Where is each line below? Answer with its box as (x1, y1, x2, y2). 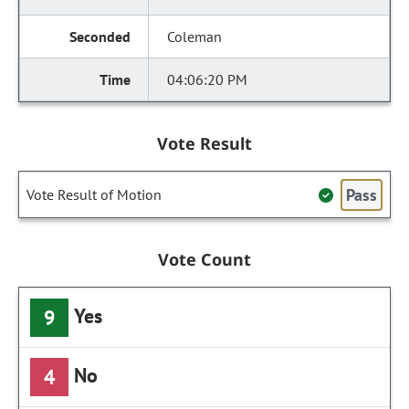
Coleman (167, 27, 223, 46)
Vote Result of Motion (26, 185, 162, 204)
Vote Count (157, 248, 252, 270)
